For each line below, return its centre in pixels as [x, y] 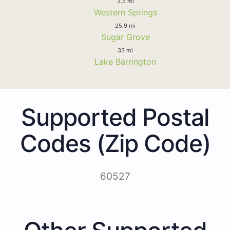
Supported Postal [115, 117]
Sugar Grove [125, 37]
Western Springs [125, 12]
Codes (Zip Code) [115, 143]
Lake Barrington [125, 61]
